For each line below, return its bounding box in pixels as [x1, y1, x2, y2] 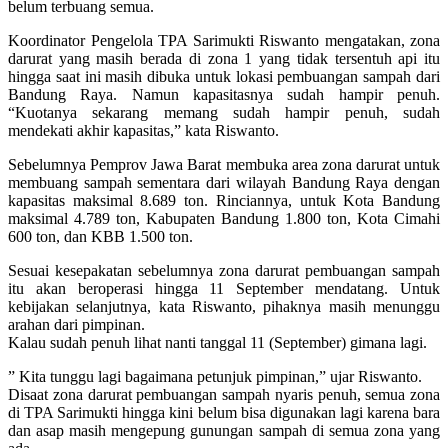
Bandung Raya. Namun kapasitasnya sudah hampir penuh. [8, 86, 440, 104]
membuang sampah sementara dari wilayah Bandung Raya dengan [8, 174, 440, 192]
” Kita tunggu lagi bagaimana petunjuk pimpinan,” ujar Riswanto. [8, 368, 422, 386]
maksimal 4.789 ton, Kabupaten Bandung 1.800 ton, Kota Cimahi [8, 210, 440, 228]
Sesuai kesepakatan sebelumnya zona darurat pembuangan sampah [8, 262, 440, 280]
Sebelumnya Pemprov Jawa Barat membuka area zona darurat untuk [8, 156, 440, 174]
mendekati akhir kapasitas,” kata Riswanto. [8, 122, 279, 140]
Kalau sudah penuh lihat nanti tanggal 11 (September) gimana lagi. [8, 334, 427, 352]
